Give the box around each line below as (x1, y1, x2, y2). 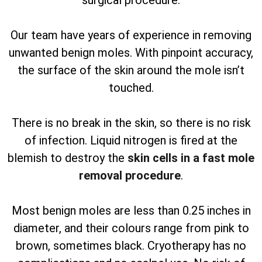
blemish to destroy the (8, 151, 127, 166)
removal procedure (79, 168, 181, 183)
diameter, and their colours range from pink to (13, 221, 249, 236)
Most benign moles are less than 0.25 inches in (11, 204, 251, 218)
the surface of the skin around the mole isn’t (18, 63, 244, 78)
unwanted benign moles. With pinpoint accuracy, (9, 46, 253, 60)
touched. (108, 81, 154, 95)
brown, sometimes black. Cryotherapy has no (16, 239, 246, 253)
